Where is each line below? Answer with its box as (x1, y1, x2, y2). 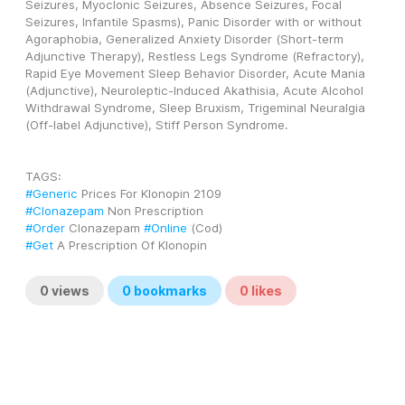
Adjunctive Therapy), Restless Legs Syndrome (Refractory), (25, 49, 364, 64)
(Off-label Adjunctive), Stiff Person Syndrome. (25, 118, 288, 133)
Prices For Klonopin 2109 (78, 186, 221, 202)
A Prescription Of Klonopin (53, 238, 207, 253)
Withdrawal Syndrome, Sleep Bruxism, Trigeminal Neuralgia (25, 100, 365, 116)
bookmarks (131, 283, 207, 299)
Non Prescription (104, 203, 203, 219)
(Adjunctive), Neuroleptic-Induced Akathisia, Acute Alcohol (25, 83, 363, 99)
